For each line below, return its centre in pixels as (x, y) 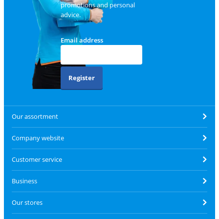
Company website (38, 138)
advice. (70, 14)
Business (24, 181)
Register (81, 77)
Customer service (37, 160)
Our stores (27, 203)
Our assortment (35, 117)
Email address (82, 40)
